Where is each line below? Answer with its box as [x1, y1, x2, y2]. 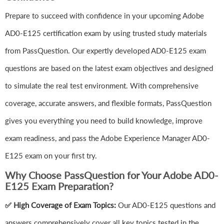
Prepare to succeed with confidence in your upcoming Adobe [5, 11, 204, 20]
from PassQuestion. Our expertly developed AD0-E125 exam [5, 46, 206, 55]
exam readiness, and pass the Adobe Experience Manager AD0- [5, 133, 210, 143]
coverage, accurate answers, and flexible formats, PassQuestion [5, 98, 211, 108]
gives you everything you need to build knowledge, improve [5, 116, 202, 125]
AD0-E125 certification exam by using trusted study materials [5, 28, 207, 38]
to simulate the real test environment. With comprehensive [5, 81, 198, 90]
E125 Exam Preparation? [5, 180, 113, 192]
